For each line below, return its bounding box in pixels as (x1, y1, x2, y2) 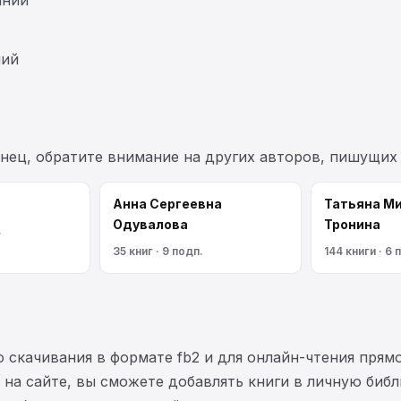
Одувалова (113, 216, 188, 232)
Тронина (324, 216, 380, 232)
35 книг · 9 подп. (113, 243, 203, 258)
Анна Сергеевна (113, 195, 222, 211)
